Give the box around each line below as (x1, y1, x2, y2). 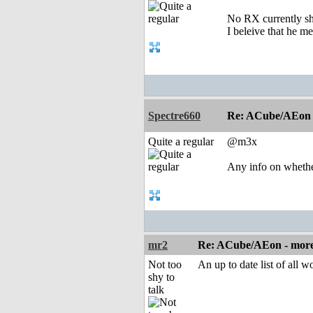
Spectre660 (148, 110, 201, 122)
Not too (148, 259, 182, 271)
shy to (148, 271, 175, 284)
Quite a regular (148, 136, 214, 148)
